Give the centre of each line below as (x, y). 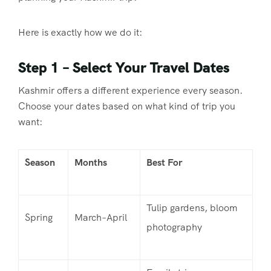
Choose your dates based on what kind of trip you (127, 106)
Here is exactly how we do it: (80, 32)
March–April (101, 217)
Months (91, 162)
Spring (39, 217)
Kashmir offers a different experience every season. (130, 90)
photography (174, 227)
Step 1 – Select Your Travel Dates (124, 67)
